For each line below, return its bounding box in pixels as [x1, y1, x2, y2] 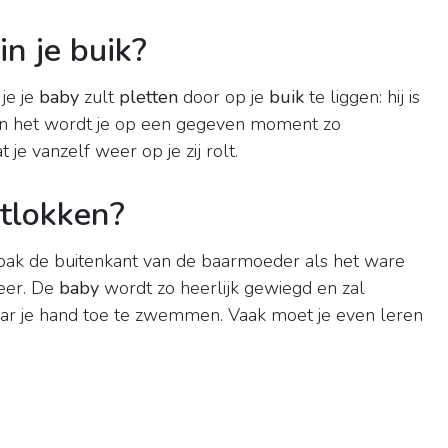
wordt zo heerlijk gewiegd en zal [99, 276, 365, 301]
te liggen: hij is [304, 85, 420, 110]
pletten [119, 85, 178, 110]
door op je [178, 85, 269, 110]
